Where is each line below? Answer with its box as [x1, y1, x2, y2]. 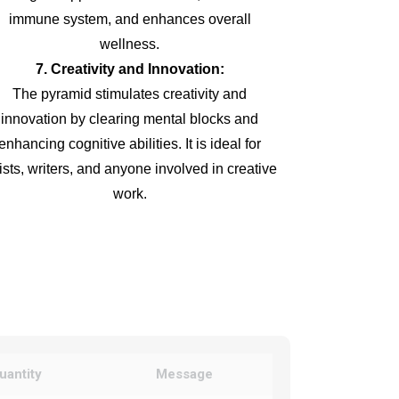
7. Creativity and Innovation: [35, 61, 224, 77]
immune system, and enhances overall [8, 12, 251, 27]
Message [155, 366, 213, 382]
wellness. [100, 37, 159, 52]
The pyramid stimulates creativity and [12, 86, 247, 102]
